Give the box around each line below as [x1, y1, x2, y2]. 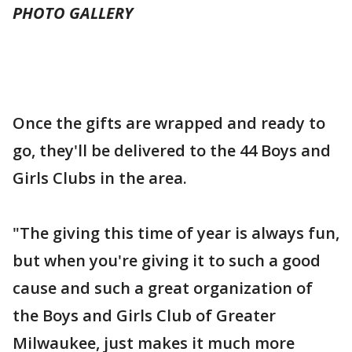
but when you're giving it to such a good [13, 250, 321, 271]
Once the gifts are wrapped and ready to [13, 112, 325, 134]
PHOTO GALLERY [13, 2, 133, 24]
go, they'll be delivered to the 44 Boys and [13, 140, 331, 161]
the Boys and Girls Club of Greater [13, 305, 276, 326]
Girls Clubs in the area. [13, 167, 187, 189]
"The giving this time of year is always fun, [13, 222, 339, 244]
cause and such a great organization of [13, 277, 313, 299]
